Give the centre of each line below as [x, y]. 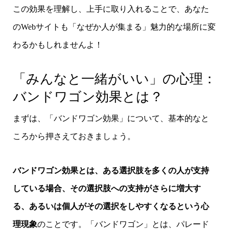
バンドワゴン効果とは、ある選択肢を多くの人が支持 [111, 170]
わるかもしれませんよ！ [58, 44]
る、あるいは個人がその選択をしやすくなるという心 [111, 206]
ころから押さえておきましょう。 [74, 136]
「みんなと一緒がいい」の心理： [114, 79]
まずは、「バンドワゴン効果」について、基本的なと [111, 118]
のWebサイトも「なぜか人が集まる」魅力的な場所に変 [114, 27]
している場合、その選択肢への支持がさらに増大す [107, 188]
